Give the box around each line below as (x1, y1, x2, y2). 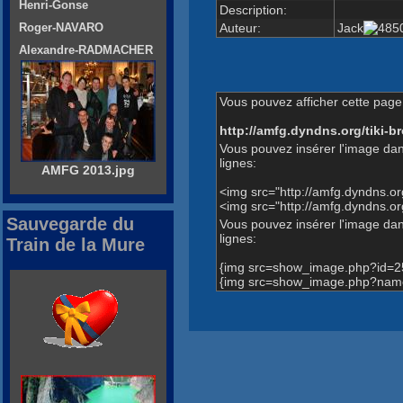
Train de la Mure (6, 235, 145, 255)
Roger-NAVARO (19, 21, 103, 35)
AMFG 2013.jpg (41, 163, 135, 178)
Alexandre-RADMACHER (19, 43, 153, 58)
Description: (219, 2, 287, 17)
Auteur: (219, 20, 261, 35)
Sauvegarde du (6, 214, 134, 235)
